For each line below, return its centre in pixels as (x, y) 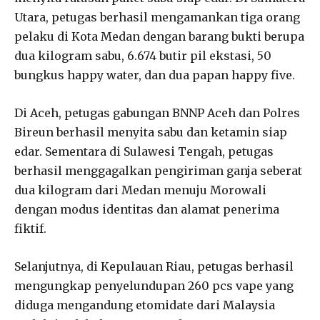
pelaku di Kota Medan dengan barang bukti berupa (159, 36)
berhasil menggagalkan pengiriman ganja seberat (158, 170)
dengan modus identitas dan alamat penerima (147, 209)
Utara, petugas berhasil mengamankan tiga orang (157, 17)
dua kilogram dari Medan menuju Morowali (140, 190)
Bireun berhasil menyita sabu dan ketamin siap (151, 132)
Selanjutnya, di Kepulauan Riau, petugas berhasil (154, 266)
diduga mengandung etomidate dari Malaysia (145, 305)
